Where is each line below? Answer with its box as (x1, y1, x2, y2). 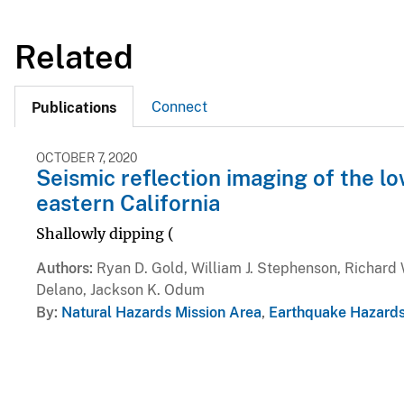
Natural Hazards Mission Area (61, 303, 262, 321)
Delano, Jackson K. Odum (36, 280, 205, 298)
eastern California (36, 190, 220, 216)
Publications (32, 99, 116, 117)
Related (14, 37, 133, 76)
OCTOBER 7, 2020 (36, 151, 137, 166)
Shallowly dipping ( (36, 224, 174, 243)
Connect (151, 98, 207, 116)
